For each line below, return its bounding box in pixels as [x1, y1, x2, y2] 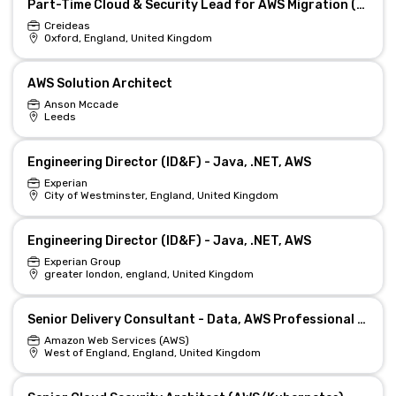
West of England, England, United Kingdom [43, 346, 261, 359]
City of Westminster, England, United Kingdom [43, 189, 278, 202]
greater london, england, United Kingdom [43, 268, 254, 280]
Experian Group [43, 255, 121, 268]
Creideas [43, 19, 90, 32]
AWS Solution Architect [27, 76, 172, 91]
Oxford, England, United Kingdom [43, 32, 212, 44]
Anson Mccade [43, 98, 118, 110]
